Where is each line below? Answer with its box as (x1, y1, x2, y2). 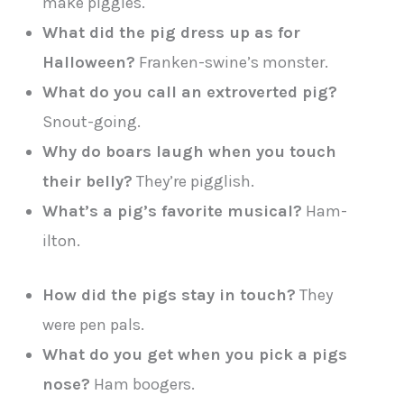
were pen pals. (42, 315, 145, 335)
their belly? (42, 170, 133, 191)
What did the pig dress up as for (42, 22, 301, 42)
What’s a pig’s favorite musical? (42, 200, 303, 221)
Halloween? (42, 51, 136, 72)
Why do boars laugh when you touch (42, 141, 337, 161)
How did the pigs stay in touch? (42, 285, 297, 306)
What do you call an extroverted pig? (42, 81, 338, 102)
